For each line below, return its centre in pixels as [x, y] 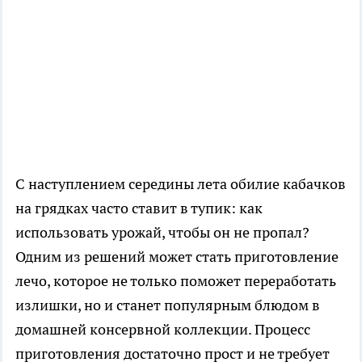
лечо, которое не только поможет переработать [176, 281]
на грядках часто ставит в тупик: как [139, 208]
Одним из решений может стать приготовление [177, 257]
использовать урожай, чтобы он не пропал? [162, 233]
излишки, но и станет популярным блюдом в [168, 305]
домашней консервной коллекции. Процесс [163, 330]
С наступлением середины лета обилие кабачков [181, 184]
